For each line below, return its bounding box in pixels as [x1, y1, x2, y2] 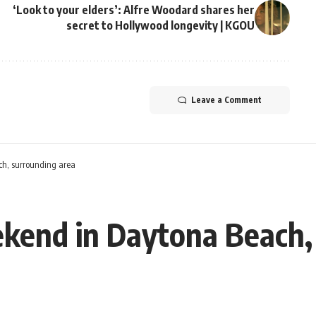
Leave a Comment [190, 95, 262, 106]
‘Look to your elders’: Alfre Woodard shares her [12, 3, 255, 18]
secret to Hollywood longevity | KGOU [66, 18, 255, 33]
